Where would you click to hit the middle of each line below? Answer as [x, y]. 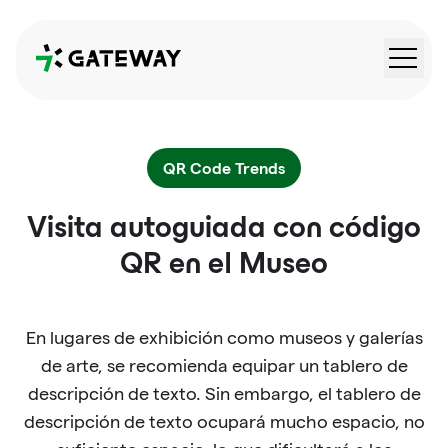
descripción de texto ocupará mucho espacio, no [224, 421]
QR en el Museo [224, 266]
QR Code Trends [224, 167]
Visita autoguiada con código [224, 230]
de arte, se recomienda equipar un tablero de [224, 365]
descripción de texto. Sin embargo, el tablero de [224, 393]
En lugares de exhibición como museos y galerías [224, 337]
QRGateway [78, 54]
